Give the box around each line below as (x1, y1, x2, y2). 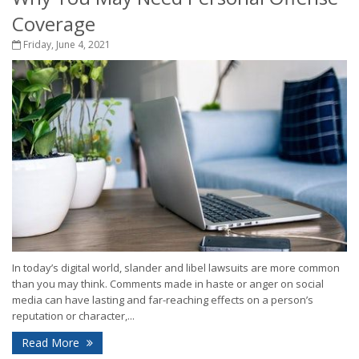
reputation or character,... (12, 309, 135, 324)
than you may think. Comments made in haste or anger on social (12, 276, 324, 292)
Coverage (12, 10, 95, 37)
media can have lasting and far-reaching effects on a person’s (12, 292, 313, 308)
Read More (22, 335, 83, 351)
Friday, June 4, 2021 (21, 38, 111, 51)
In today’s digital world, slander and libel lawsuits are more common (12, 260, 340, 276)
